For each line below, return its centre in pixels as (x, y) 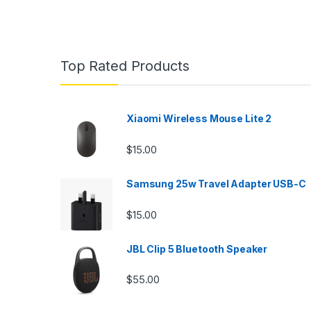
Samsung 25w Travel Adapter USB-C (216, 184)
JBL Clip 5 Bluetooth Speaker (197, 249)
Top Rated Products (125, 66)
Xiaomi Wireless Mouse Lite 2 (199, 119)
